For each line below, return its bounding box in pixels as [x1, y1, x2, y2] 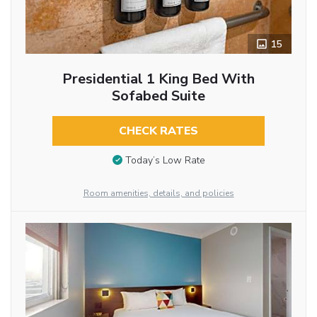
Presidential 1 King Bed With [62, 69, 255, 89]
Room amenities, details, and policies [83, 188, 234, 200]
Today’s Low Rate [125, 153, 205, 167]
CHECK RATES [118, 123, 198, 139]
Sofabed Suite [111, 86, 205, 106]
